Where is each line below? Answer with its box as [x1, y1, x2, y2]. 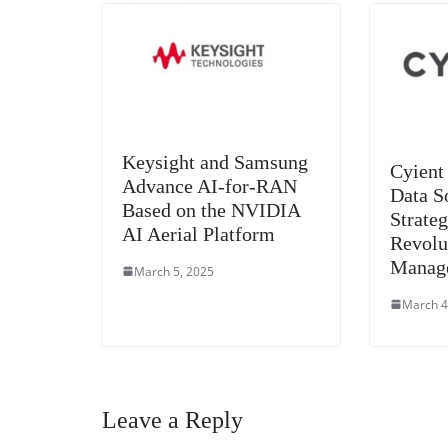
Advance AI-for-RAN [122, 174, 297, 197]
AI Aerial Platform [122, 222, 275, 245]
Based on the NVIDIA [122, 198, 300, 221]
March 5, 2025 [134, 262, 214, 280]
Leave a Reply [102, 406, 243, 433]
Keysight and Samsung [122, 150, 308, 173]
